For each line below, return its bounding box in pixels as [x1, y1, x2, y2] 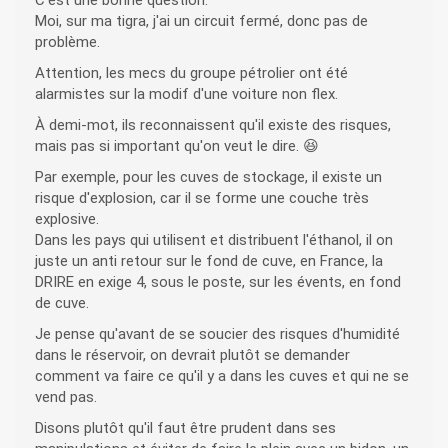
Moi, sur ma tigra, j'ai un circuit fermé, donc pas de [35, 12, 368, 31]
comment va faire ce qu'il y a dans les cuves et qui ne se [35, 367, 409, 386]
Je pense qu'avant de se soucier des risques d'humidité [35, 325, 400, 344]
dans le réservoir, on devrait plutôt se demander [35, 346, 350, 365]
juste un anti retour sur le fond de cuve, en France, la [35, 252, 383, 271]
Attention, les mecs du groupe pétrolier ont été [35, 64, 348, 83]
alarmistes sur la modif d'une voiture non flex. [35, 85, 338, 104]
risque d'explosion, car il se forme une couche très [35, 189, 369, 208]
